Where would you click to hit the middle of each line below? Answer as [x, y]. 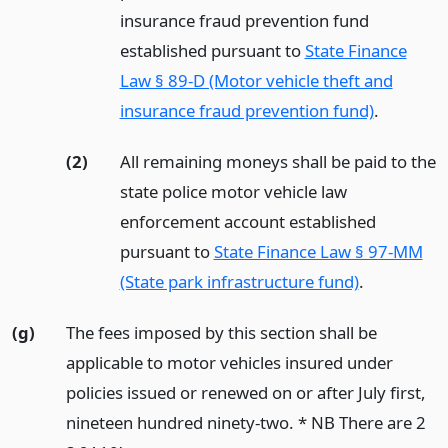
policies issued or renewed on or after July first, [245, 392]
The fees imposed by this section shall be [221, 332]
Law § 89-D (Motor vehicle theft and [256, 80]
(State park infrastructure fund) [239, 281]
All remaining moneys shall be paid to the [277, 161]
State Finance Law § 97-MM [318, 251]
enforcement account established [247, 221]
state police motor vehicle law [233, 191]
